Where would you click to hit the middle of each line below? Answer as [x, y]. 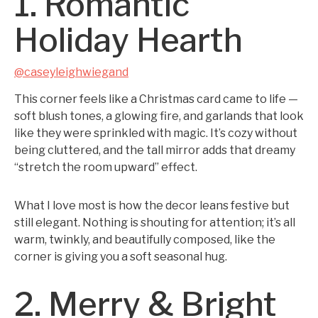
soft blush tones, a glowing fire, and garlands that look [159, 116]
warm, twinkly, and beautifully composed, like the [145, 240]
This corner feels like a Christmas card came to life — [156, 99]
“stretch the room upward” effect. [106, 167]
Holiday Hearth [128, 40]
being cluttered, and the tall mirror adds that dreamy [155, 150]
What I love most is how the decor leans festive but [152, 205]
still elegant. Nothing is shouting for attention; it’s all [155, 223]
